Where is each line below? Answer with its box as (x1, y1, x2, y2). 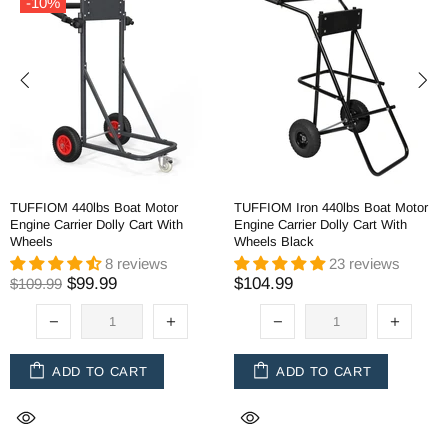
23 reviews (329, 255, 400, 272)
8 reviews (105, 255, 168, 272)
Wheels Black (234, 234, 314, 249)
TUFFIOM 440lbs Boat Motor (10, 200, 178, 215)
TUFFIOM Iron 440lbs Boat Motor (234, 200, 428, 215)
